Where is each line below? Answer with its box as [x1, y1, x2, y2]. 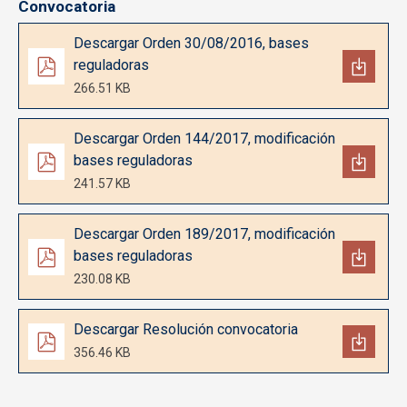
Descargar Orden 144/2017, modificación [74, 130, 335, 148]
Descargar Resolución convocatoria [74, 321, 298, 339]
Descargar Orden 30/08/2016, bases [74, 35, 309, 53]
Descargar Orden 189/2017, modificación [74, 225, 335, 243]
